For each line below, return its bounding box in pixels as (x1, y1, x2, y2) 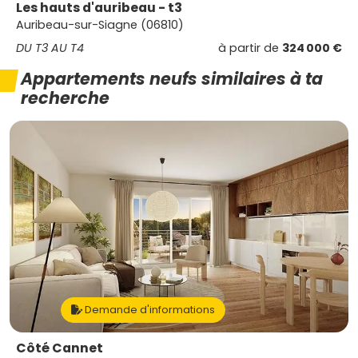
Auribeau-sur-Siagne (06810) (16, 17, 184, 33)
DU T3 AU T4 (16, 40, 84, 56)
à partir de (218, 40, 282, 56)
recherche (21, 86, 109, 109)
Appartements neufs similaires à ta (21, 67, 323, 90)
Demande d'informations (82, 303, 215, 316)
